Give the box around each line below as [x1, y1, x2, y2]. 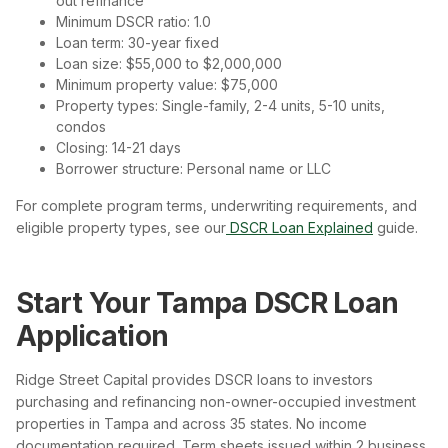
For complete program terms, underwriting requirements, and [16, 196, 417, 214]
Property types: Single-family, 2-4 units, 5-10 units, [56, 96, 385, 114]
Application [16, 318, 169, 353]
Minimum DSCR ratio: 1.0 [56, 12, 211, 30]
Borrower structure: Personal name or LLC [56, 159, 331, 177]
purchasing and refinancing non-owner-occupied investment [16, 392, 416, 410]
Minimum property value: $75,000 [56, 75, 278, 93]
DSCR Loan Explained [226, 218, 373, 236]
